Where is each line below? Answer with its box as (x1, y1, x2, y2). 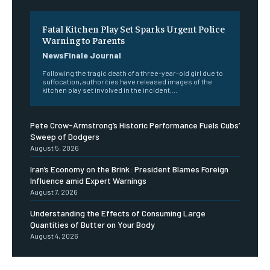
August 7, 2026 (30, 187, 78, 196)
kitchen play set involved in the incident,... (42, 85, 177, 94)
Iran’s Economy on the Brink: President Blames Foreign (30, 163, 228, 174)
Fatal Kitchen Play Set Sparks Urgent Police (42, 22, 225, 34)
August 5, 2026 (30, 143, 79, 152)
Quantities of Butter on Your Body (30, 219, 155, 230)
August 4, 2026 (30, 231, 78, 240)
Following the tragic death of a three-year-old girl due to (42, 68, 223, 77)
